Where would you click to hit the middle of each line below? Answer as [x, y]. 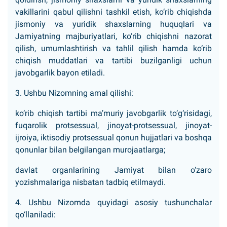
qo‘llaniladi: [35, 215]
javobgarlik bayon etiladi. [60, 73]
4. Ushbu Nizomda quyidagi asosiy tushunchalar [113, 202]
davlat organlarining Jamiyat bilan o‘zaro [113, 170]
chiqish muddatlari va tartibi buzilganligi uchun [113, 61]
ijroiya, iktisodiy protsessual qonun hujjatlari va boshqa [113, 138]
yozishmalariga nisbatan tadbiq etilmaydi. [90, 182]
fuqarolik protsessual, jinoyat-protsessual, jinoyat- [113, 125]
